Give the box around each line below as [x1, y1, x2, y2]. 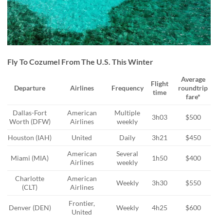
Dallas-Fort [13, 108, 47, 117]
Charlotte [15, 174, 45, 182]
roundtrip [178, 83, 208, 92]
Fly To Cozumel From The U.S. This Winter [7, 56, 153, 66]
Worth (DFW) [9, 117, 51, 126]
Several [116, 149, 138, 158]
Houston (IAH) [8, 133, 52, 142]
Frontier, [69, 199, 95, 207]
